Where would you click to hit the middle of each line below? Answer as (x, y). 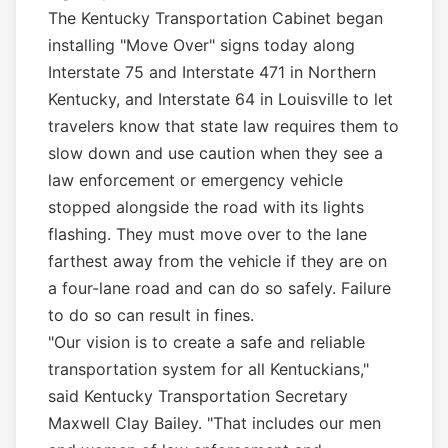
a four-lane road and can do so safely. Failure (219, 288)
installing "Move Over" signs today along (201, 45)
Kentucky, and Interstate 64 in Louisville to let (220, 99)
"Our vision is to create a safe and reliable (206, 342)
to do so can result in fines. (151, 315)
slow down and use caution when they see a (215, 153)
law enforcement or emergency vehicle (195, 180)
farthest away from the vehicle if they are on (217, 261)
